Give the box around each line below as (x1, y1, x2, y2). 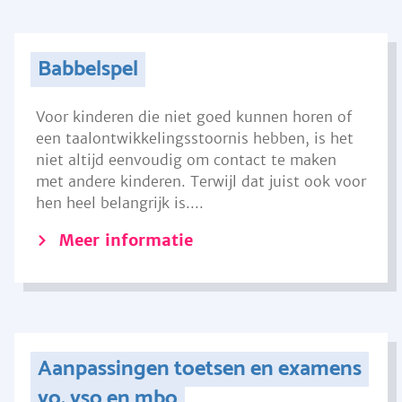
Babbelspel (37, 52, 138, 87)
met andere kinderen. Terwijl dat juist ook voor (36, 172, 366, 190)
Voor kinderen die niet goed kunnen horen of (36, 108, 352, 126)
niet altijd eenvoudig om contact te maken (36, 151, 336, 169)
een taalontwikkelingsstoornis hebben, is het (36, 129, 354, 147)
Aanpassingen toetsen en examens (37, 352, 362, 387)
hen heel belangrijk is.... (36, 194, 204, 212)
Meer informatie (59, 230, 193, 250)
